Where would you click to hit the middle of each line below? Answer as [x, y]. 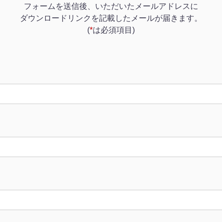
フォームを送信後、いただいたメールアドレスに [111, 6]
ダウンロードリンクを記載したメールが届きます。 [111, 18]
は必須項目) [114, 30]
